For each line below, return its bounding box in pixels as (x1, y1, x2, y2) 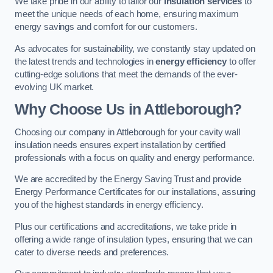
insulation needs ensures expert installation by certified (15, 140, 225, 150)
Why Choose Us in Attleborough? (15, 101, 242, 118)
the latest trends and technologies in (15, 56, 156, 66)
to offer (227, 56, 256, 66)
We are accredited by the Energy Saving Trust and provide (15, 174, 241, 185)
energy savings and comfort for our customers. (15, 22, 197, 32)
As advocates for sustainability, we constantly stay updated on (15, 43, 255, 54)
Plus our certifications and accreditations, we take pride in (15, 221, 237, 232)
